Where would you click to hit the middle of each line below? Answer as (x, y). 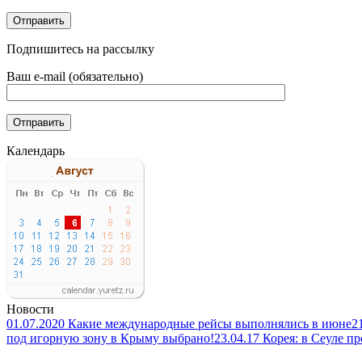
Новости (30, 309)
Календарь (36, 150)
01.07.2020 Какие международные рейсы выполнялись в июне (179, 323)
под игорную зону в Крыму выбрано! (110, 338)
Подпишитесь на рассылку (80, 48)
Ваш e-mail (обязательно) (75, 76)
